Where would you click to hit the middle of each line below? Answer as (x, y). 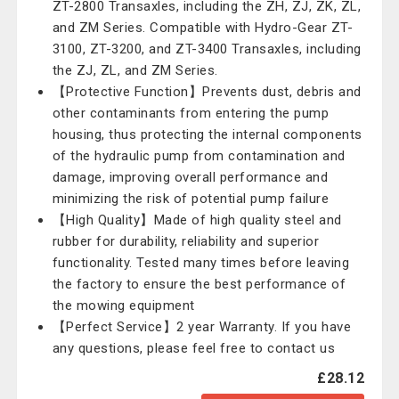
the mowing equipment (123, 305)
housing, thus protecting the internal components (207, 134)
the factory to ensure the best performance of (199, 284)
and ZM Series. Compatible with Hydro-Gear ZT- (203, 28)
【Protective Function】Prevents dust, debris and (207, 92)
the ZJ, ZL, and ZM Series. (135, 70)
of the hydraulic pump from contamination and (199, 156)
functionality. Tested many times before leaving (201, 263)
